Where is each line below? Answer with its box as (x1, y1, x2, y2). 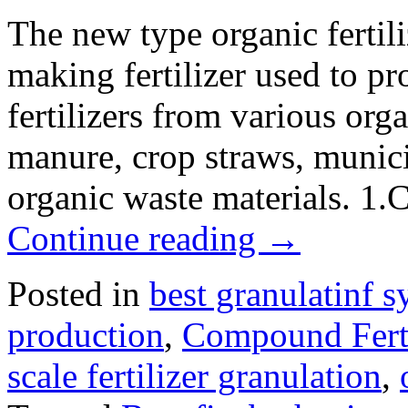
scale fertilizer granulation (7, 355, 382, 395)
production (7, 314, 164, 354)
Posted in (7, 273, 140, 313)
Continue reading (7, 218, 265, 258)
